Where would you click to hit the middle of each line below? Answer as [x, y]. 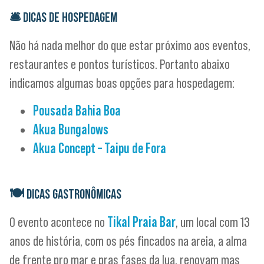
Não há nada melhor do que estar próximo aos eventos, [130, 45]
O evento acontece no [58, 222]
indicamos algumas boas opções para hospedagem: [122, 83]
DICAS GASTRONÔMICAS [74, 194]
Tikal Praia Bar [141, 222]
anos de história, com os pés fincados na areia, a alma [128, 241]
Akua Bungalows [71, 129]
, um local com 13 [213, 222]
